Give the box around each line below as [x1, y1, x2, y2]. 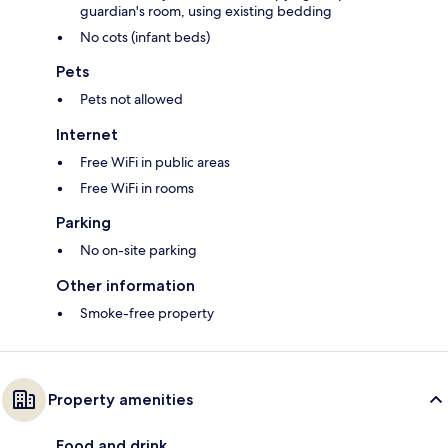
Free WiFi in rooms [80, 178, 194, 197]
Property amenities [48, 389, 193, 409]
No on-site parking [80, 240, 197, 259]
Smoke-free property [80, 303, 214, 322]
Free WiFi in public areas [80, 152, 230, 171]
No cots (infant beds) [80, 27, 210, 46]
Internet [56, 124, 118, 144]
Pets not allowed [80, 89, 183, 108]
